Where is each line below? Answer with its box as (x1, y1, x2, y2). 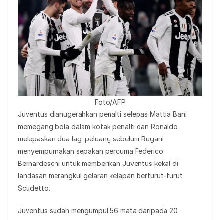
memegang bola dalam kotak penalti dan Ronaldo (18, 122, 178, 131)
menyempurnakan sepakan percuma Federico (18, 147, 163, 156)
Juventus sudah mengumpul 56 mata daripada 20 (18, 206, 178, 215)
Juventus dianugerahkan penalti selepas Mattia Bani (18, 110, 187, 119)
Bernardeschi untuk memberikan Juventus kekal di (18, 159, 178, 168)
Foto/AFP (94, 98, 126, 107)
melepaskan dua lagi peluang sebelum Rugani (18, 135, 164, 143)
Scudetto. (18, 184, 50, 192)
